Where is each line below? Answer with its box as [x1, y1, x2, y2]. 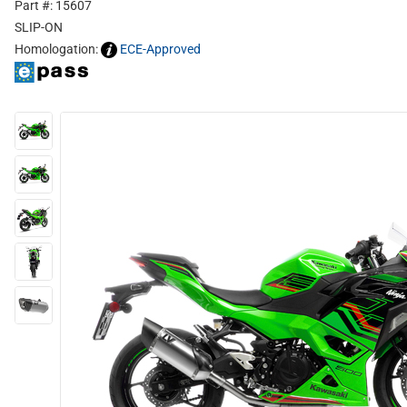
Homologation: [15, 42, 101, 56]
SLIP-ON [15, 20, 63, 35]
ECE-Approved [120, 42, 201, 56]
